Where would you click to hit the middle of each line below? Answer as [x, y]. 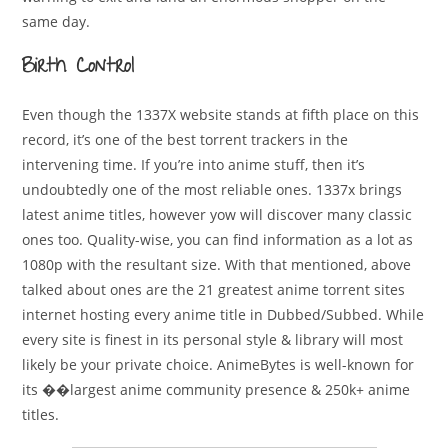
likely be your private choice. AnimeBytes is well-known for [218, 364]
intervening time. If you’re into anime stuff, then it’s [194, 164]
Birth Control [78, 67]
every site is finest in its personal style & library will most [213, 339]
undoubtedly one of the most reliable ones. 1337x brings [212, 189]
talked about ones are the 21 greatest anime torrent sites [214, 289]
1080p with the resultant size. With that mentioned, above [217, 264]
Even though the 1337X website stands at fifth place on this [221, 114]
